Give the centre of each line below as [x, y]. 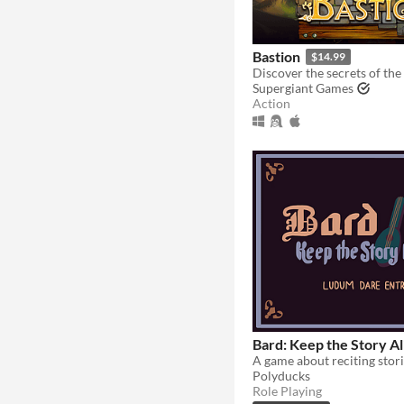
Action [271, 104]
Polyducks [281, 376]
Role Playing [287, 391]
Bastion [276, 57]
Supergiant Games [303, 88]
